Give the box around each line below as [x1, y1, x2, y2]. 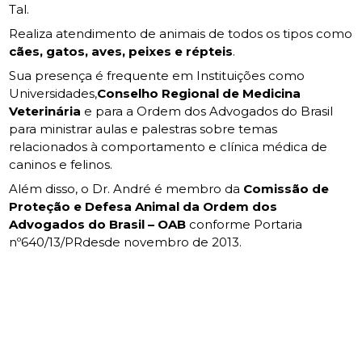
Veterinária [9, 103, 82, 119]
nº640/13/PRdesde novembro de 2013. [9, 234, 242, 250]
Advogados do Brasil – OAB [9, 217, 187, 232]
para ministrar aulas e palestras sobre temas [9, 121, 278, 137]
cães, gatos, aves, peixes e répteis [9, 44, 234, 59]
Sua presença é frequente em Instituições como [9, 68, 305, 83]
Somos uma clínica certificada [69, 303, 293, 322]
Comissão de [243, 181, 330, 196]
